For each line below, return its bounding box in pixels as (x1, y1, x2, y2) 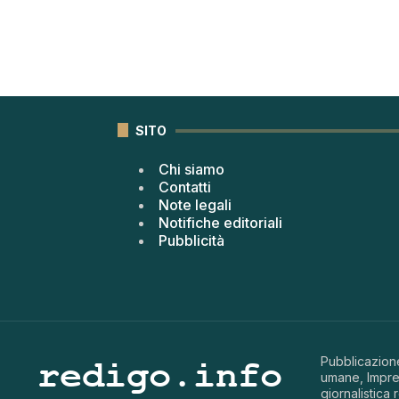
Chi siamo (159, 159, 224, 178)
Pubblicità (159, 231, 224, 249)
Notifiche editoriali (159, 213, 282, 232)
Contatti (159, 177, 211, 196)
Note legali (159, 195, 232, 214)
